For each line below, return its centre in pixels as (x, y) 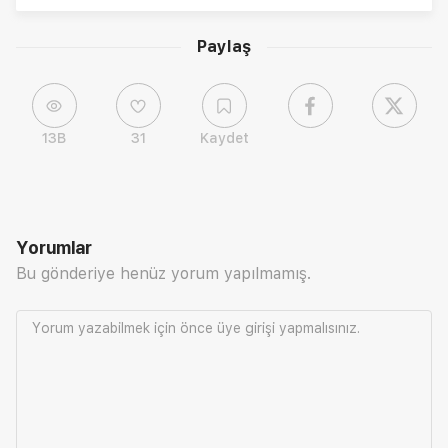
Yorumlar (54, 248)
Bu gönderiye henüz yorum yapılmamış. (163, 274)
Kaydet (224, 138)
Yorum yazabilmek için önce (124, 328)
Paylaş (224, 47)
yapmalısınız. (317, 328)
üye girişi (246, 328)
